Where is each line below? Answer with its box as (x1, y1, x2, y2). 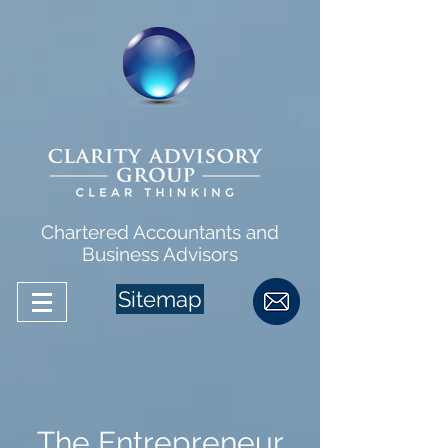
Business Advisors (82, 243, 238, 265)
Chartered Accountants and (41, 221, 279, 243)
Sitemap (118, 286, 202, 312)
